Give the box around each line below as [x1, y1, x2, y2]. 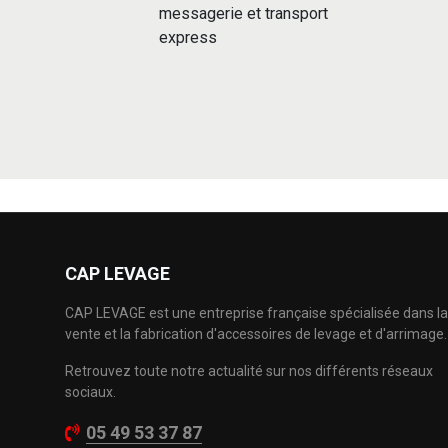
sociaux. [65, 383, 116, 400]
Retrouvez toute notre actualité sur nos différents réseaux [65, 362, 433, 379]
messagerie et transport [159, 4, 328, 23]
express [159, 28, 217, 47]
